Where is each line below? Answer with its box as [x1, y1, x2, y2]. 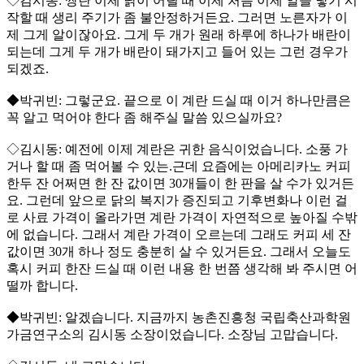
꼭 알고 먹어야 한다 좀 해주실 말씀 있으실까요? [6, 110, 282, 125]
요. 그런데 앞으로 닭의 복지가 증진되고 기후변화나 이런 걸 [6, 193, 348, 208]
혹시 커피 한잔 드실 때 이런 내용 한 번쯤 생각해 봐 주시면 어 [6, 262, 357, 276]
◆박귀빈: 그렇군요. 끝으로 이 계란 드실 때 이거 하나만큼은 [6, 93, 351, 108]
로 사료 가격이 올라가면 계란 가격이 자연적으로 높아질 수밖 [6, 210, 357, 225]
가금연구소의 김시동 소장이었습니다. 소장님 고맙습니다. [6, 327, 338, 342]
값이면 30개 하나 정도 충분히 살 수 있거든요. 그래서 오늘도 [6, 245, 351, 259]
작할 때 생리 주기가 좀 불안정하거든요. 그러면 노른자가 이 [6, 11, 348, 25]
